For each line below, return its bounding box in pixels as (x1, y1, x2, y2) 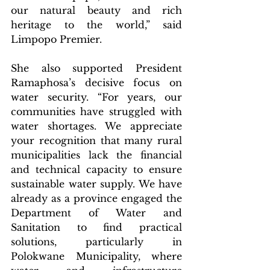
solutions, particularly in (11, 235, 182, 248)
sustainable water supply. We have (11, 177, 182, 190)
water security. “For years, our (11, 90, 182, 103)
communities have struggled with (11, 105, 182, 118)
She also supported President (11, 61, 182, 74)
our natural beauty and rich (11, 4, 182, 16)
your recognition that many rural (11, 134, 182, 146)
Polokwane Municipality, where (11, 250, 182, 262)
